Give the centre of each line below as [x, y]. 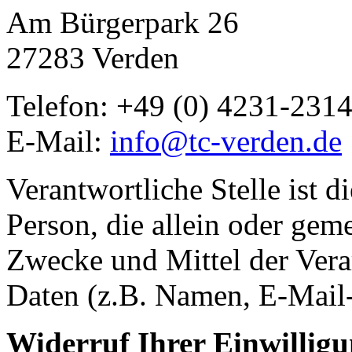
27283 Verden [93, 58]
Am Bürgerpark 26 [123, 23]
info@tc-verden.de [226, 141]
